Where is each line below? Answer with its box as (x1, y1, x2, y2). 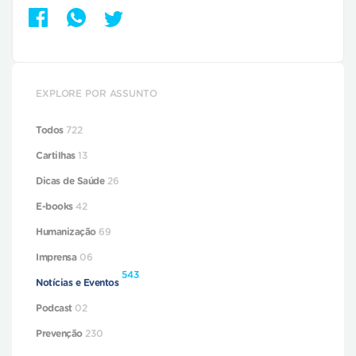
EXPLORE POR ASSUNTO (36, 89, 157, 99)
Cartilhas (36, 151, 79, 161)
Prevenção (36, 329, 86, 339)
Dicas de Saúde (36, 176, 107, 186)
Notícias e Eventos (36, 278, 122, 288)
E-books (36, 202, 76, 211)
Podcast (36, 304, 75, 313)
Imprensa (36, 253, 79, 262)
